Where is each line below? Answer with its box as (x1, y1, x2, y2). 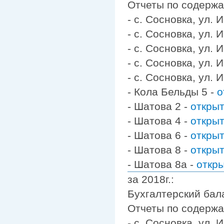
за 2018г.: (127, 173, 174, 185)
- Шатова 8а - (127, 158, 196, 170)
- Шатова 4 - (127, 114, 190, 126)
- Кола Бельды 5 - (127, 85, 217, 97)
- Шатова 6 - (127, 129, 190, 141)
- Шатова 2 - (127, 100, 190, 112)
